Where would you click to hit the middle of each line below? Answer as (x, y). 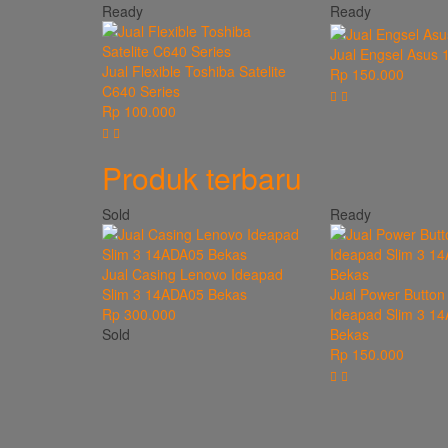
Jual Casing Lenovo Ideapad (192, 274)
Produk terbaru (202, 178)
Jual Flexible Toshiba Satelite (194, 71)
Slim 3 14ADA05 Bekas (174, 294)
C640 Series (141, 91)
